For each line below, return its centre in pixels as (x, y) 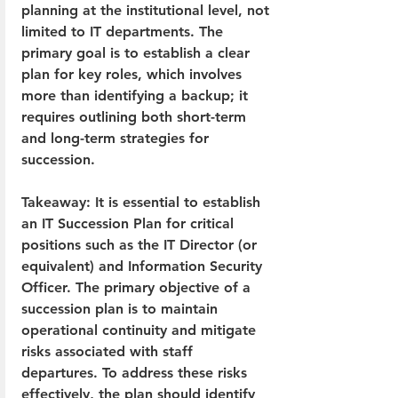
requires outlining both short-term (136, 116)
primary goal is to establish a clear (138, 52)
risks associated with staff (109, 351)
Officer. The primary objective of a (138, 287)
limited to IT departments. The (124, 31)
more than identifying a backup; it (137, 95)
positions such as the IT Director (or (141, 244)
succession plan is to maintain (122, 308)
